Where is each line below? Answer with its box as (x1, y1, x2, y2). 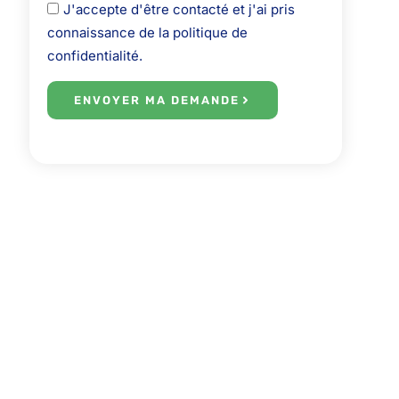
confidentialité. (47, 46, 143, 64)
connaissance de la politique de (47, 23, 248, 41)
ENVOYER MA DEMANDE (74, 93, 240, 107)
